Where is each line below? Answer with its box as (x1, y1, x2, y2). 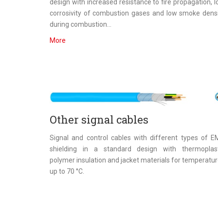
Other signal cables (50, 112, 148, 127)
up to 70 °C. (50, 167, 84, 176)
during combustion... (50, 20, 111, 28)
